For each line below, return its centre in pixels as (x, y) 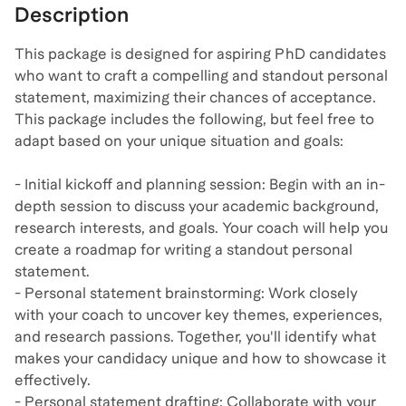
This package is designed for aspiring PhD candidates (200, 54)
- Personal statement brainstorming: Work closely (186, 293)
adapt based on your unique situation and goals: (179, 141)
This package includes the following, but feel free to (194, 119)
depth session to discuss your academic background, (197, 206)
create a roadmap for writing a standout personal (184, 250)
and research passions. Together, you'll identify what (195, 337)
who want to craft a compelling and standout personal (201, 76)
